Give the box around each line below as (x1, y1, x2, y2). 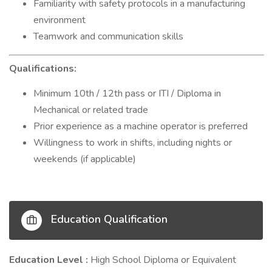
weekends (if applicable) (33, 152, 136, 166)
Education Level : (9, 253, 90, 267)
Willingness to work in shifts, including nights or (33, 136, 232, 149)
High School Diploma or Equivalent (90, 253, 236, 267)
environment (33, 13, 86, 27)
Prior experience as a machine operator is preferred (33, 120, 248, 133)
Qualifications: (9, 62, 76, 75)
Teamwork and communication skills (33, 30, 183, 43)
